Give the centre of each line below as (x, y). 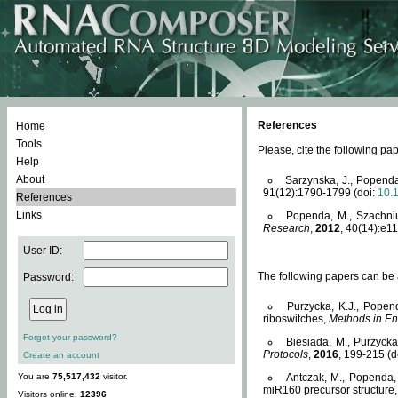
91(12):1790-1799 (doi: (320, 193)
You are (35, 376)
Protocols (286, 354)
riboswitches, (296, 319)
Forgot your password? (70, 337)
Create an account (61, 355)
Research (287, 228)
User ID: (43, 251)
